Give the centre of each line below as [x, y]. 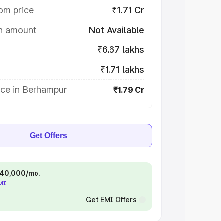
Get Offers [48, 135]
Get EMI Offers [111, 200]
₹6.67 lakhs [120, 50]
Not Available [116, 30]
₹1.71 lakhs [122, 69]
